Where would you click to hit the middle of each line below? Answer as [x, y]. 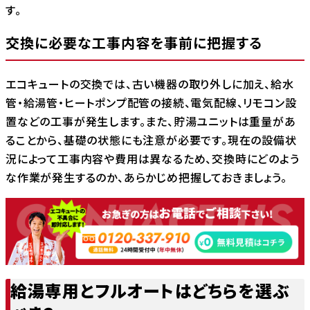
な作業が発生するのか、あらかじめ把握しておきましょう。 [146, 177]
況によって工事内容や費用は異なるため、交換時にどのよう [153, 159]
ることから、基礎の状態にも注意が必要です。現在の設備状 [151, 140]
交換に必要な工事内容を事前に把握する [134, 42]
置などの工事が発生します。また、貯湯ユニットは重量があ [151, 121]
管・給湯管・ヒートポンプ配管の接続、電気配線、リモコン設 [151, 103]
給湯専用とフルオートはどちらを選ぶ [150, 291]
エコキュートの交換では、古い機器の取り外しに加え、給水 [150, 84]
